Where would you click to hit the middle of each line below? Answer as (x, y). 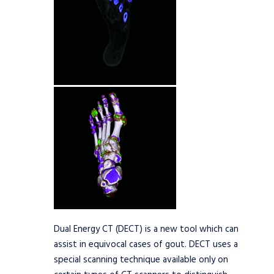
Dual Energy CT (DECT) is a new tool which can (146, 229)
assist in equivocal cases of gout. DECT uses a (146, 245)
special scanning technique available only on (141, 260)
